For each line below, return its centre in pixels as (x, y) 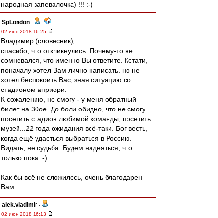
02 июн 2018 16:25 (25, 31)
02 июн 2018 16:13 (25, 214)
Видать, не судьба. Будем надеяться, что (67, 148)
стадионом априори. (34, 90)
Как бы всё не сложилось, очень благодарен (72, 177)
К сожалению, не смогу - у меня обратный (69, 99)
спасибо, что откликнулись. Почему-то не (67, 51)
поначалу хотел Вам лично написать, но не (70, 70)
